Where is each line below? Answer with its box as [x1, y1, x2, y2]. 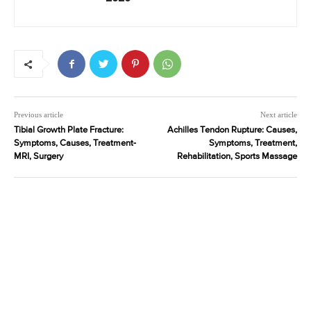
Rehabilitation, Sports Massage [176, 152, 297, 162]
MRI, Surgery [14, 152, 63, 162]
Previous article [14, 110, 63, 119]
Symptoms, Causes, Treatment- [14, 139, 136, 149]
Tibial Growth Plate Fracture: [14, 126, 124, 135]
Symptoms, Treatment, [208, 139, 297, 149]
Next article [260, 110, 297, 119]
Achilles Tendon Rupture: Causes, [167, 126, 297, 135]
